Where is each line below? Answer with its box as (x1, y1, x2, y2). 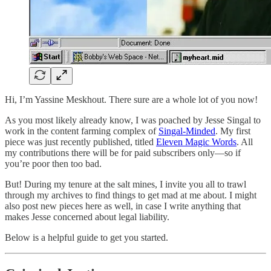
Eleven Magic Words (156, 136, 237, 147)
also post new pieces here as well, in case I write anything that (5, 200, 241, 211)
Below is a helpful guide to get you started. (5, 232, 168, 243)
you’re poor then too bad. (5, 158, 102, 169)
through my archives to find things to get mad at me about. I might (5, 189, 256, 200)
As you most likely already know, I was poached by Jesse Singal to (5, 114, 261, 125)
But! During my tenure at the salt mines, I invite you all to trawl (5, 178, 246, 189)
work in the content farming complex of (5, 125, 158, 136)
